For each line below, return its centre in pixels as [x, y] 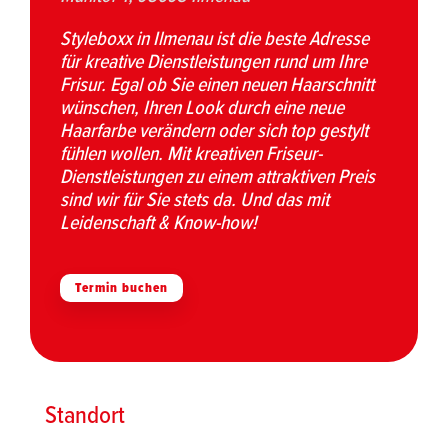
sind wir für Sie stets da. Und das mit [194, 199]
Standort [85, 414]
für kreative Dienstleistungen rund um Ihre [213, 61]
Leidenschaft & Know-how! [158, 222]
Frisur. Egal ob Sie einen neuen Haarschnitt [217, 84]
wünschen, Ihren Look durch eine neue [202, 107]
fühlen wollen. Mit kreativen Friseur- [191, 153]
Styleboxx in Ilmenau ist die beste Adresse [214, 38]
